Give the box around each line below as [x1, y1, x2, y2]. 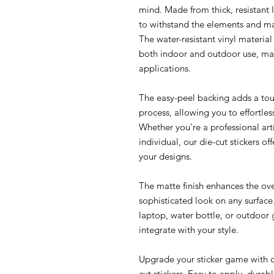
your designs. [139, 150, 192, 162]
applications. [139, 62, 191, 74]
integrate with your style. [139, 223, 239, 235]
